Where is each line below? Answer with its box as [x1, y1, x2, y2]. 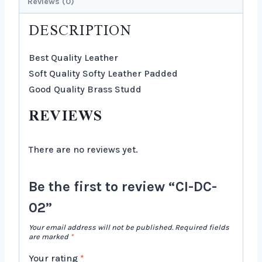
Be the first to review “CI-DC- [29, 178, 217, 195]
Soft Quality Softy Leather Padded [29, 67, 178, 79]
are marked [29, 232, 70, 241]
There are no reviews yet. [29, 143, 138, 155]
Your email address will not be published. [29, 222, 173, 232]
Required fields [175, 222, 229, 232]
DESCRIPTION [29, 15, 132, 47]
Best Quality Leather [29, 51, 118, 63]
